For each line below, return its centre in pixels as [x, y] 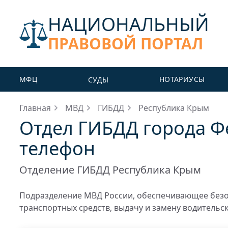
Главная [35, 108]
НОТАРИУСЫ [182, 79]
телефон [57, 148]
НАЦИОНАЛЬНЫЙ [129, 24]
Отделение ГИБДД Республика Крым [110, 170]
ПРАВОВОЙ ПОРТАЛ [125, 44]
